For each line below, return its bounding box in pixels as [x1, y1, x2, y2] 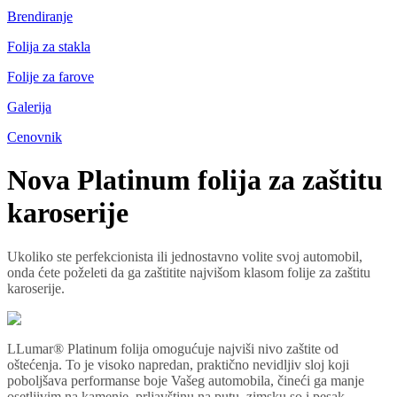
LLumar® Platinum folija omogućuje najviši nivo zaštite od [7, 340, 339, 356]
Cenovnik [7, 129, 62, 144]
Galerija [7, 99, 51, 114]
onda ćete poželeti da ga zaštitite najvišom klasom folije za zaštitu [7, 264, 370, 280]
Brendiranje [7, 9, 73, 24]
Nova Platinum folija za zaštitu [7, 164, 383, 197]
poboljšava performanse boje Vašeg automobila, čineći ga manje [7, 372, 364, 388]
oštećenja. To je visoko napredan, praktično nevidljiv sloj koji [7, 356, 349, 372]
